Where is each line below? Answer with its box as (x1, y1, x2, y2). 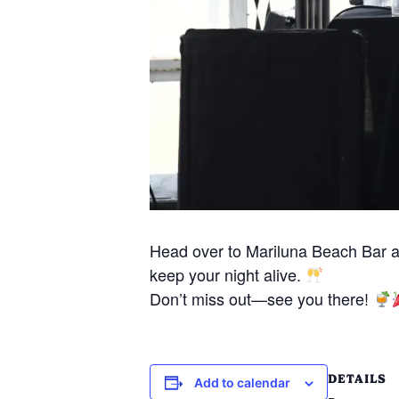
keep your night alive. (150, 263, 305, 287)
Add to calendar (193, 375, 290, 391)
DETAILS (328, 371, 387, 387)
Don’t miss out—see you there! (150, 287, 373, 311)
